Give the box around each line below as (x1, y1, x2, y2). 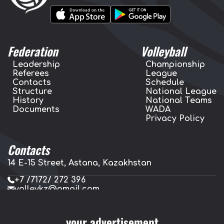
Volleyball (140, 42, 186, 60)
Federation (7, 42, 58, 60)
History (12, 96, 43, 105)
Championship (145, 60, 205, 69)
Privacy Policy (145, 114, 204, 123)
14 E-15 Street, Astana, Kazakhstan (7, 158, 151, 168)
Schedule (145, 78, 184, 87)
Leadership (12, 60, 60, 69)
